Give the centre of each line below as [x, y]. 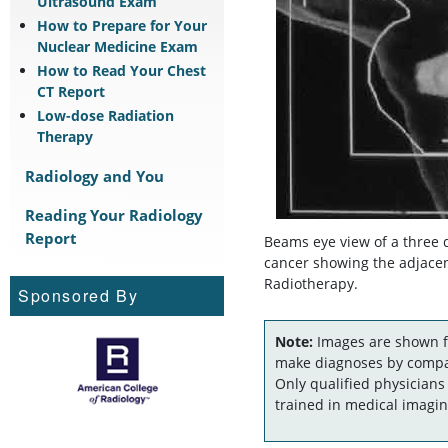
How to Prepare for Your [122, 25]
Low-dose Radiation [105, 115]
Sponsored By [78, 295]
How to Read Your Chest [121, 70]
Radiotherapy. [311, 283]
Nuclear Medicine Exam [117, 46]
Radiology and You [94, 175]
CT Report [71, 91]
